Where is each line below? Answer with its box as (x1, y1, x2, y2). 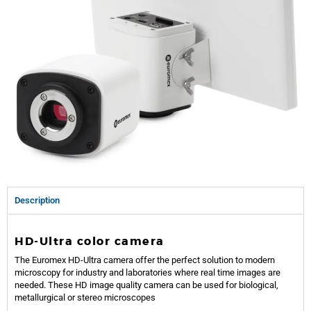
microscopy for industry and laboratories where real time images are (15, 267, 280, 278)
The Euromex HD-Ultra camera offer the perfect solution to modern (15, 254, 275, 265)
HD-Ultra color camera (15, 233, 165, 249)
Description (15, 194, 60, 205)
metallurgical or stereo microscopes (15, 292, 158, 303)
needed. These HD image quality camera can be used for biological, (15, 279, 278, 290)
